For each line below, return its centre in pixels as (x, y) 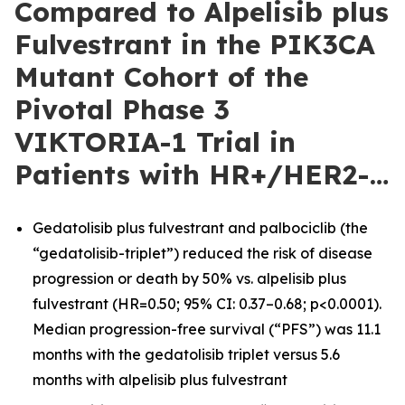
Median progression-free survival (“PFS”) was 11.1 (207, 329)
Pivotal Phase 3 (122, 109)
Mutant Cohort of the (161, 77)
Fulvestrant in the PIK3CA (195, 44)
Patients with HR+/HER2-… (202, 174)
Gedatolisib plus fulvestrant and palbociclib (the (200, 227)
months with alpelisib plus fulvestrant (160, 379)
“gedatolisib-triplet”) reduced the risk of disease (202, 253)
